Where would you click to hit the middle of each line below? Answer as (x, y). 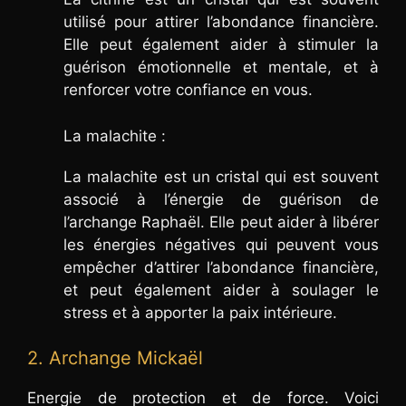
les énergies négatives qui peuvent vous (221, 244)
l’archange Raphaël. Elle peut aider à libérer (221, 222)
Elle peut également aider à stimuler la (221, 45)
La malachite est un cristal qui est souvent (221, 176)
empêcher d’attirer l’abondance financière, (221, 267)
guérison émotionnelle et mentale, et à (221, 68)
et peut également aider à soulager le (221, 290)
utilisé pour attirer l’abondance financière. (221, 22)
